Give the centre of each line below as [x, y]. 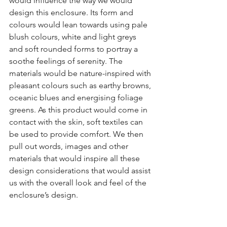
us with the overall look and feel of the [79, 182]
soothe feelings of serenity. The [67, 61]
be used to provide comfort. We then [77, 134]
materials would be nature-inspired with [81, 73]
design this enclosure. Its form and [72, 12]
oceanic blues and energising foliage [77, 97]
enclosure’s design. [44, 195]
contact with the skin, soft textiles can [77, 122]
